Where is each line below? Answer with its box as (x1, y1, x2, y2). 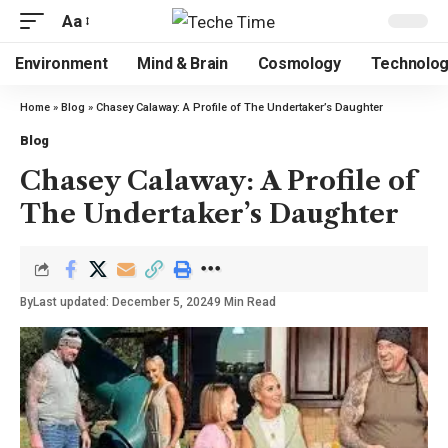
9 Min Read (214, 295, 276, 309)
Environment (15, 54, 108, 73)
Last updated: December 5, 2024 (33, 295, 214, 309)
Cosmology (257, 54, 341, 73)
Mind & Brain (137, 54, 228, 73)
